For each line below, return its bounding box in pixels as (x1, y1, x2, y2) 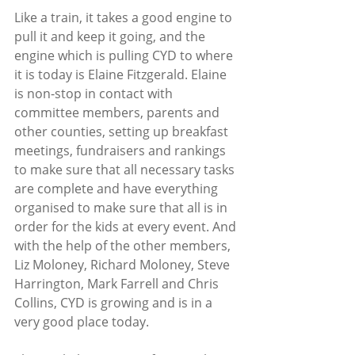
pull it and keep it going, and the (14, 27, 208, 45)
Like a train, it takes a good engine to (14, 8, 235, 26)
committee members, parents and (14, 103, 223, 121)
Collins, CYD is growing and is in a (14, 293, 216, 311)
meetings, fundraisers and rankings (14, 141, 229, 159)
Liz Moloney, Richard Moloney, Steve (14, 255, 233, 273)
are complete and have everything (14, 179, 221, 197)
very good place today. (14, 312, 155, 330)
